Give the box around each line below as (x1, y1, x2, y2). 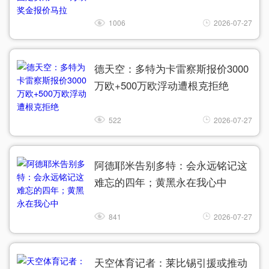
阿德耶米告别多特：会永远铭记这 (94, 158, 247, 173)
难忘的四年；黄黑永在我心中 (94, 175, 227, 190)
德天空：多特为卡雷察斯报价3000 (94, 61, 249, 76)
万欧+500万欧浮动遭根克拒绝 (94, 78, 229, 92)
